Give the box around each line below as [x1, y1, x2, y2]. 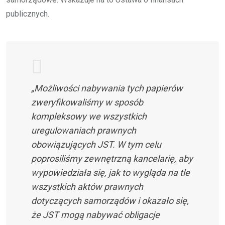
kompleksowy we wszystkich [31, 110, 147, 122]
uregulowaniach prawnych [31, 125, 136, 136]
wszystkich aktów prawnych [31, 181, 143, 192]
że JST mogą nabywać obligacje [31, 209, 160, 220]
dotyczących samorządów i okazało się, [31, 195, 189, 206]
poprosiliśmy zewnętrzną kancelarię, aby [31, 153, 193, 164]
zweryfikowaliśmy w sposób [31, 96, 143, 107]
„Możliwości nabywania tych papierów [31, 82, 183, 93]
